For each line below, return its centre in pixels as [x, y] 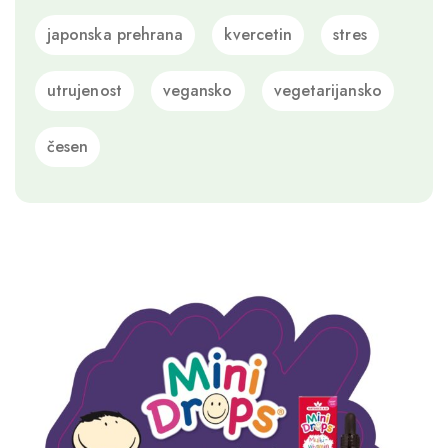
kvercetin [258, 34]
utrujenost [84, 90]
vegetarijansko [327, 90]
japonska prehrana [115, 34]
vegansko [197, 90]
